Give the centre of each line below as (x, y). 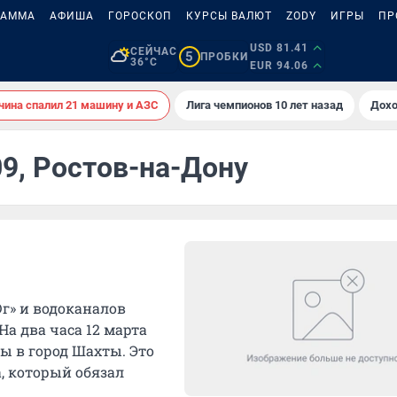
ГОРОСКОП (140, 16)
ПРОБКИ (224, 57)
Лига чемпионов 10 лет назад (265, 105)
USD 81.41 (279, 48)
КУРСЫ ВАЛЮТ (229, 16)
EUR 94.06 (279, 66)
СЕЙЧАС (153, 51)
